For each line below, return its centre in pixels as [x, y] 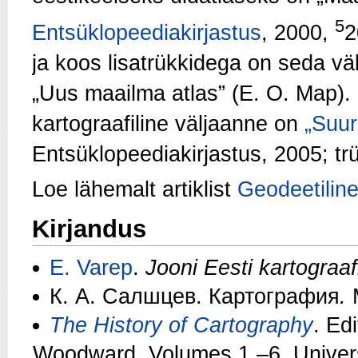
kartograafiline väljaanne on [168, 123]
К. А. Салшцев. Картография [195, 296]
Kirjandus [89, 229]
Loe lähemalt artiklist [131, 189]
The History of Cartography [181, 325]
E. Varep [91, 267]
